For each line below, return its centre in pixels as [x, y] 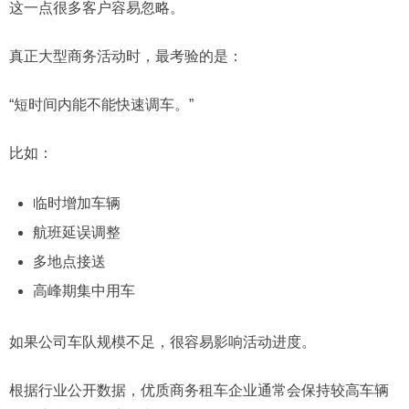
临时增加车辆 [76, 204]
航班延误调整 [76, 233]
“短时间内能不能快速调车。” [101, 105]
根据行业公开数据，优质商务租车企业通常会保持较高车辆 [199, 390]
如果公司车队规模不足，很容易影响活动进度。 [163, 341]
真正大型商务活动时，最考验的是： [126, 57]
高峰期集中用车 [84, 291]
